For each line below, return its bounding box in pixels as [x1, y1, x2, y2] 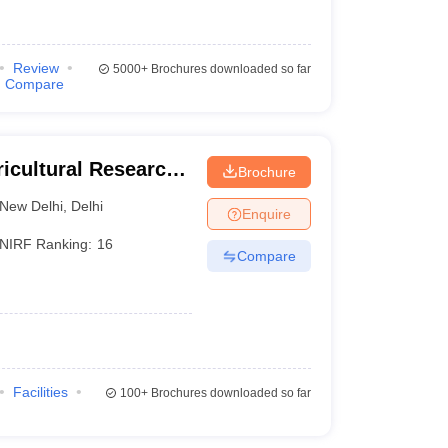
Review [12, 60, 59, 76]
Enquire [241, 205, 291, 222]
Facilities [12, 384, 68, 400]
